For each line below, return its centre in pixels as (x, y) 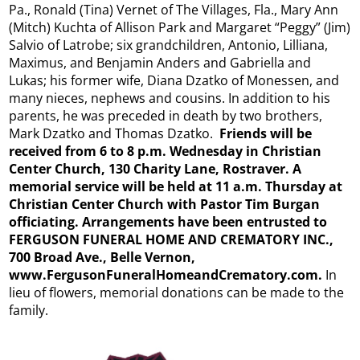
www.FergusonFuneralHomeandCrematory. (150, 274)
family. (29, 310)
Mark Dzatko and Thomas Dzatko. (115, 133)
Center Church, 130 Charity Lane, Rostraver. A (155, 168)
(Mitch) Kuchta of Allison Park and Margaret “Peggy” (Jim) (180, 27)
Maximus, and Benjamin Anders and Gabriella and (160, 62)
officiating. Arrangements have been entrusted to (168, 221)
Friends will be (266, 133)
